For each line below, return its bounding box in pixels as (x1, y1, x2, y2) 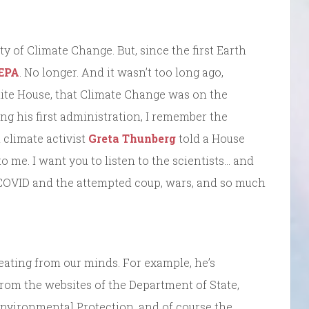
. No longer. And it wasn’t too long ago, (19, 64, 223, 79)
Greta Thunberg (88, 130, 176, 146)
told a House (176, 130, 245, 146)
